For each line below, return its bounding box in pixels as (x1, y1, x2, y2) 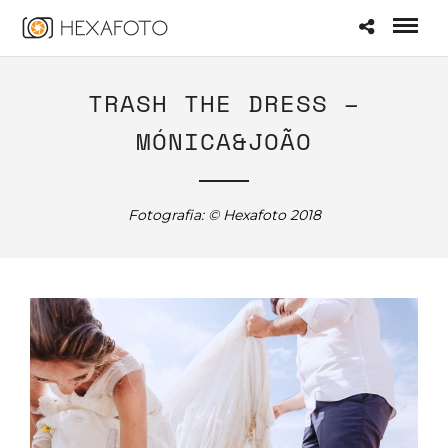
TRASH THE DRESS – (88, 85, 360, 121)
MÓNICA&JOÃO (136, 123, 312, 159)
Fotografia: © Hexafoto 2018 (127, 206, 321, 224)
